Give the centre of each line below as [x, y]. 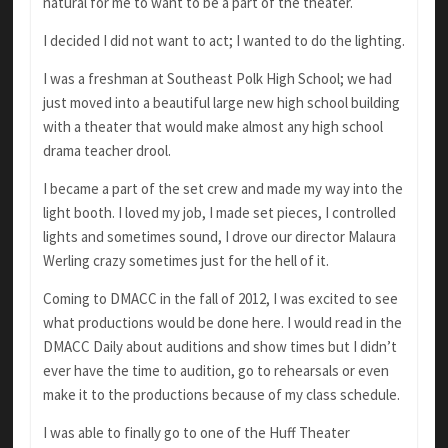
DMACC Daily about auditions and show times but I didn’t [219, 347]
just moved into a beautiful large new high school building [221, 103]
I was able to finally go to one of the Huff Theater [196, 433]
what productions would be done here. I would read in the [222, 323]
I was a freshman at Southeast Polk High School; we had [217, 79]
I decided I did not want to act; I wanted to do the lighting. [223, 41]
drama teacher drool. [106, 151]
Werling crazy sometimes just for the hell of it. [185, 261]
